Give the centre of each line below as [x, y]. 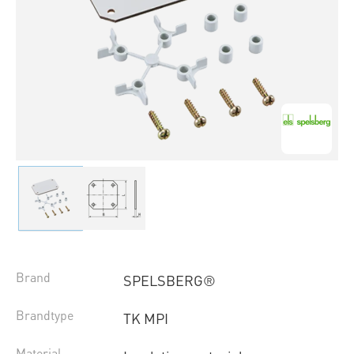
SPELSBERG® [169, 281]
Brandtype [45, 315]
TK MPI [145, 318]
